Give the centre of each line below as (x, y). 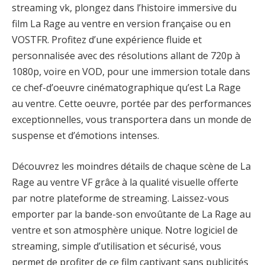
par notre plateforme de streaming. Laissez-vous (120, 198)
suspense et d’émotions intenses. (85, 136)
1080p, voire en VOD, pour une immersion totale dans (131, 72)
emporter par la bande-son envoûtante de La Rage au (131, 214)
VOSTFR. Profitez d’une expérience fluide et (107, 40)
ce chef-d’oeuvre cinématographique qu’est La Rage (126, 88)
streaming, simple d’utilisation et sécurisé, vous (117, 246)
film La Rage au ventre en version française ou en (121, 24)
